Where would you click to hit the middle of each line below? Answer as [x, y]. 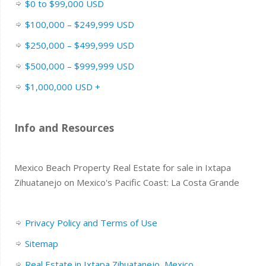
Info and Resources [64, 128]
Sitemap [41, 244]
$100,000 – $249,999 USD [79, 25]
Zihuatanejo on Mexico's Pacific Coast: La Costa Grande [126, 183]
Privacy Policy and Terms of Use [91, 223]
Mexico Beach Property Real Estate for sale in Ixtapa [122, 168]
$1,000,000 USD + [62, 87]
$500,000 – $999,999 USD [79, 66]
